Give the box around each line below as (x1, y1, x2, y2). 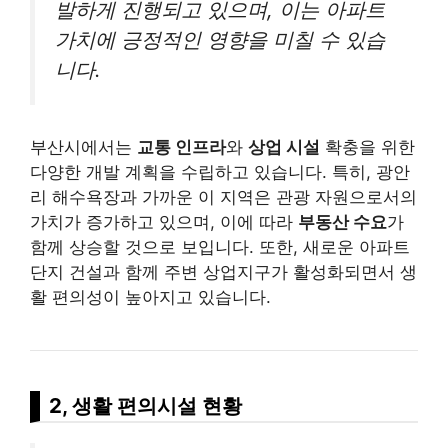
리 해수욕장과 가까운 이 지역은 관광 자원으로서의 (30, 187, 417, 208)
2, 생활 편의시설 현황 (49, 393, 242, 419)
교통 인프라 (137, 137, 226, 158)
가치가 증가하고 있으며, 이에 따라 (30, 212, 298, 233)
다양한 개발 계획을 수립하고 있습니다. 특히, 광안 (30, 162, 410, 183)
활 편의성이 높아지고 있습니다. (30, 287, 271, 308)
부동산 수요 (298, 212, 387, 233)
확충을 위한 (320, 137, 415, 158)
